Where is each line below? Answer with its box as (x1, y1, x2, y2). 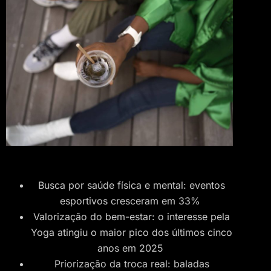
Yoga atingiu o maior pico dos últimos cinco (31, 226, 232, 239)
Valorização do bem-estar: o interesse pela (33, 211, 230, 223)
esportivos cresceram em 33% (60, 195, 203, 207)
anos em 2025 (97, 242, 166, 255)
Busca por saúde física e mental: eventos (38, 179, 225, 192)
